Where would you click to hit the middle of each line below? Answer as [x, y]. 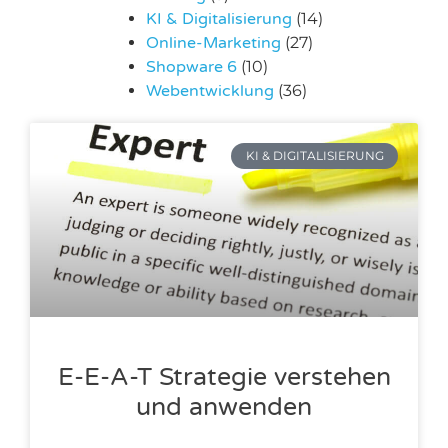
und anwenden [224, 407]
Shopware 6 [191, 67]
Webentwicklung [209, 91]
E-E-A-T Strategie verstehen [224, 377]
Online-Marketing [213, 43]
